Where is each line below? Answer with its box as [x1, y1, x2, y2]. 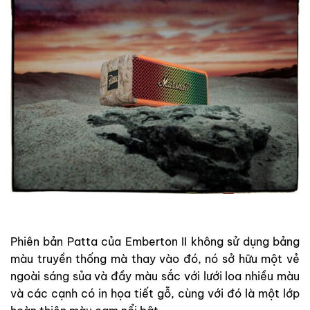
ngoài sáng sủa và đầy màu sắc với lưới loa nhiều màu [10, 268, 300, 283]
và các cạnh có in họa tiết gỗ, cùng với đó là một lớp [10, 286, 300, 300]
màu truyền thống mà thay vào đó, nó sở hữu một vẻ [10, 251, 300, 266]
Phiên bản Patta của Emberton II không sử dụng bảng [10, 234, 300, 248]
